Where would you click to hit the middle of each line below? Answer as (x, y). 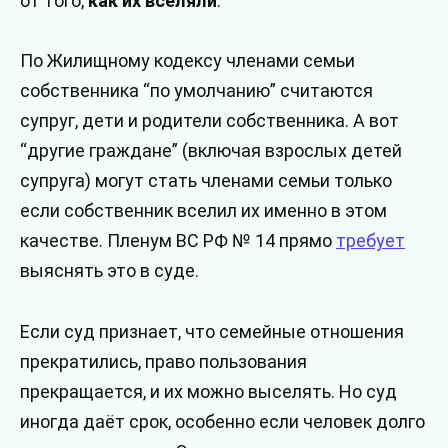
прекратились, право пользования (163, 362)
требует (370, 241)
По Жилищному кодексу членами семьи (187, 61)
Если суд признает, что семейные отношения (212, 332)
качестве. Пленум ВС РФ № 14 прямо (178, 241)
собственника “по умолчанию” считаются (196, 91)
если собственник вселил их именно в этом (203, 211)
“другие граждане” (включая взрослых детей (211, 151)
